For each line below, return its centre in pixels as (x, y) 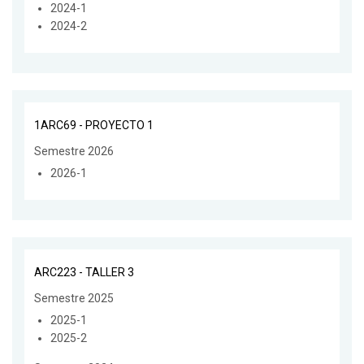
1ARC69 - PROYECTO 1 (94, 125)
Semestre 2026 (74, 151)
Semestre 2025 (74, 298)
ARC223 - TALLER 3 (84, 272)
